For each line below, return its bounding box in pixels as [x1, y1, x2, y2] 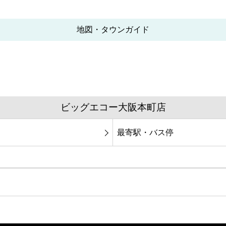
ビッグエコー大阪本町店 [60, 102, 166, 113]
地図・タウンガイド [77, 25, 149, 34]
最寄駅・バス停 [117, 128, 174, 137]
